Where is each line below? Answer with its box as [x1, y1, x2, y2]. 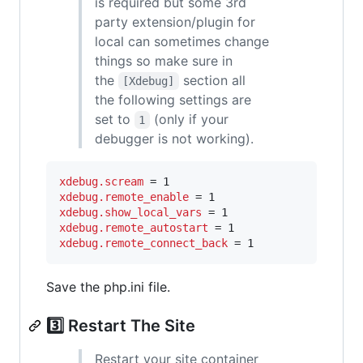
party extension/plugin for [95, 13, 255, 30]
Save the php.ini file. [46, 278, 170, 295]
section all [178, 71, 250, 88]
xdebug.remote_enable [59, 190, 189, 203]
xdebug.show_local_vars [59, 205, 202, 219]
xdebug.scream [59, 174, 143, 188]
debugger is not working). [95, 130, 254, 147]
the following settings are [95, 91, 251, 108]
